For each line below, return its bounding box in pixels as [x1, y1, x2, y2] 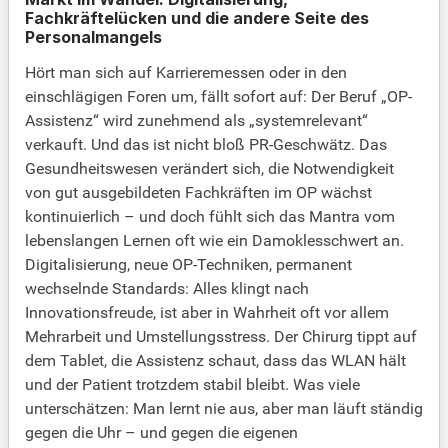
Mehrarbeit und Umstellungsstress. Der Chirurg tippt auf [25, 327, 417, 347]
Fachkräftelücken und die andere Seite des [25, 8, 369, 29]
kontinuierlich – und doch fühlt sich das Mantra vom [25, 207, 395, 227]
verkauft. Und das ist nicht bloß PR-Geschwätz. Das [25, 135, 387, 155]
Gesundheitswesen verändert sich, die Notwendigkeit [25, 159, 394, 179]
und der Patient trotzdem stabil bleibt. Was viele [25, 375, 360, 395]
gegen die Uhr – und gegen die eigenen [25, 423, 298, 443]
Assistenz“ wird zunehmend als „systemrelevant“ [25, 111, 368, 131]
